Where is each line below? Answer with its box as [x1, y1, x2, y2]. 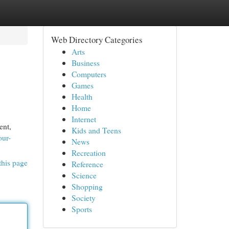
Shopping [71, 181, 103, 192]
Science [71, 170, 97, 180]
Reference [71, 158, 103, 169]
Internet [71, 113, 96, 124]
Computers [71, 68, 106, 79]
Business [71, 57, 100, 68]
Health [71, 91, 93, 102]
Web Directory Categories [51, 34, 143, 45]
